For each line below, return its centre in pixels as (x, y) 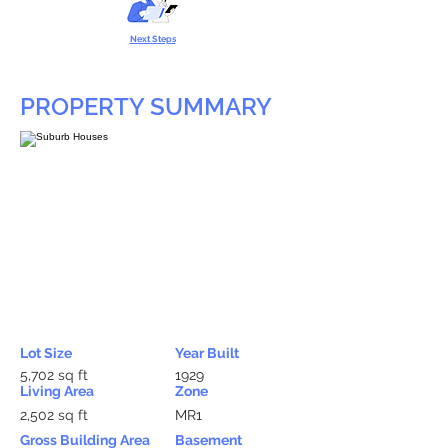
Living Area (57, 391)
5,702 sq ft (54, 375)
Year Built (207, 353)
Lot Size (46, 353)
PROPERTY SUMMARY (146, 106)
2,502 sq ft (54, 415)
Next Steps (152, 39)
